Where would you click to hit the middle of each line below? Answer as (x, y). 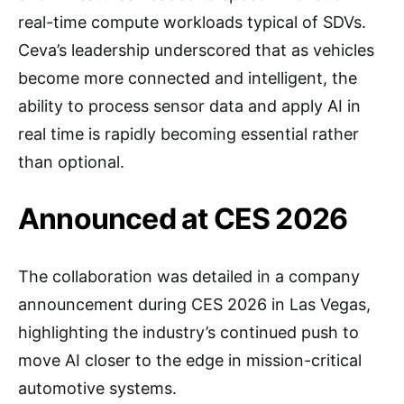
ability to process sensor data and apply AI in (189, 106)
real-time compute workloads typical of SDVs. (192, 22)
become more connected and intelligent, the (188, 78)
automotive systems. (97, 388)
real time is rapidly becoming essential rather (188, 134)
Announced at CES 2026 (183, 219)
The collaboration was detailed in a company (189, 276)
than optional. (71, 162)
